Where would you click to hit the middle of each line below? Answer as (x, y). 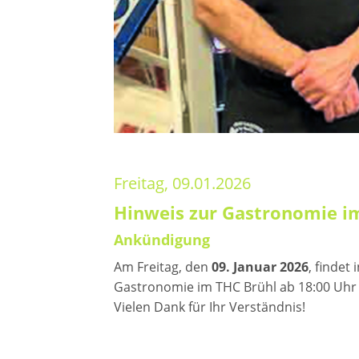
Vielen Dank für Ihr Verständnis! (210, 307)
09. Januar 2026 (260, 267)
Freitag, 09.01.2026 (182, 183)
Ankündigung (162, 240)
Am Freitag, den (163, 267)
